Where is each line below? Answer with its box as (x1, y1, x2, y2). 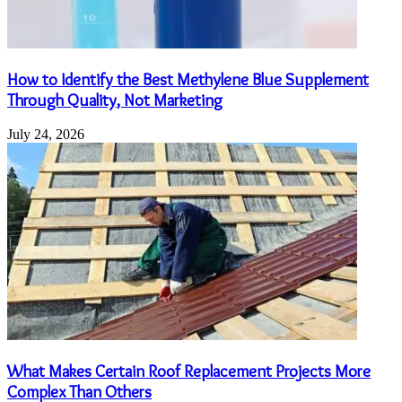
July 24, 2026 (7, 127, 84, 143)
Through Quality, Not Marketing (7, 89, 223, 110)
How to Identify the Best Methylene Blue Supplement (7, 68, 369, 90)
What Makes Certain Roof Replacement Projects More (7, 361, 371, 382)
